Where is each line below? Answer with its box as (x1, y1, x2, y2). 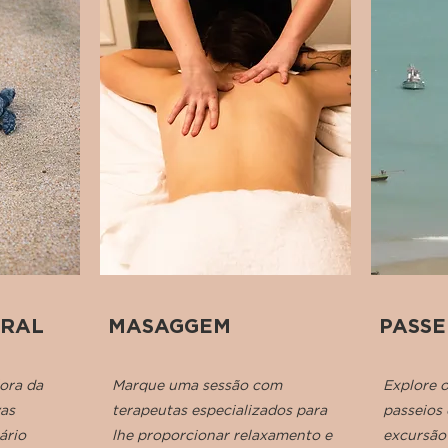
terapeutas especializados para (112, 402, 327, 418)
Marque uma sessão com (112, 377, 282, 393)
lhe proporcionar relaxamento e (112, 427, 332, 443)
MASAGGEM (108, 314, 231, 338)
